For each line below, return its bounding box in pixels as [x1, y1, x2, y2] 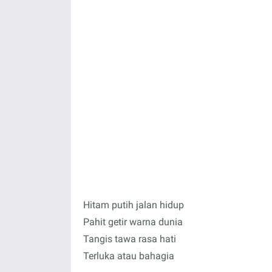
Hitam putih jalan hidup [83, 199, 184, 211]
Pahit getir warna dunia [83, 216, 183, 228]
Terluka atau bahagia [83, 250, 174, 262]
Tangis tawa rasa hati [83, 233, 176, 245]
